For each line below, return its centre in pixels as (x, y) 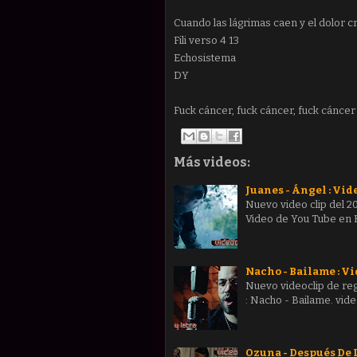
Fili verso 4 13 (206, 40)
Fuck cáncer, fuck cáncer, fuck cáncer (265, 110)
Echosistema (205, 57)
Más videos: (212, 163)
